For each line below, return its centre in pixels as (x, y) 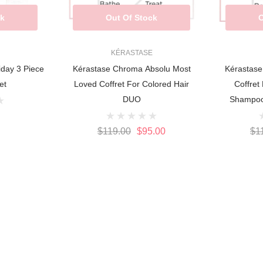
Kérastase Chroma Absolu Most (131, 69)
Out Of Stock (131, 18)
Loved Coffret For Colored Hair (131, 84)
